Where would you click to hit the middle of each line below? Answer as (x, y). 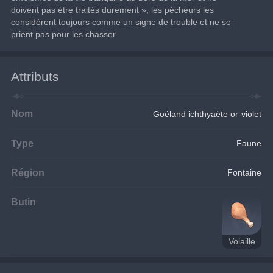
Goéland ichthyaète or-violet (207, 114)
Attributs (35, 76)
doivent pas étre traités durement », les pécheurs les (113, 9)
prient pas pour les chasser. (65, 34)
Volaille (242, 241)
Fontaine (245, 172)
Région (28, 172)
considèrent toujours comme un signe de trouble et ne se (121, 22)
